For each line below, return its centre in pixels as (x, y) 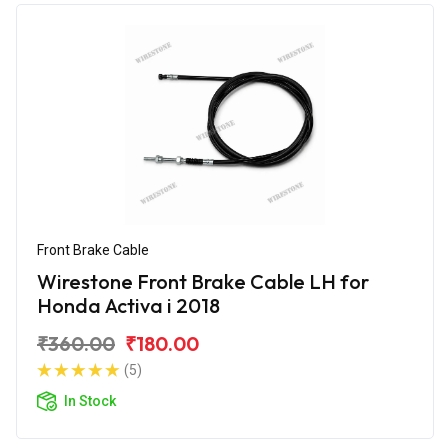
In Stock (90, 400)
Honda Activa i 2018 (128, 305)
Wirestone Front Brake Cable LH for (203, 281)
